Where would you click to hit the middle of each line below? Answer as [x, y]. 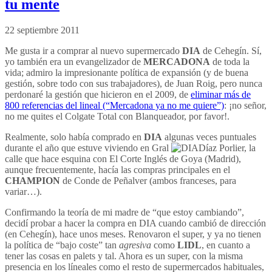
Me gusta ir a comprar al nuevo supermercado [93, 50]
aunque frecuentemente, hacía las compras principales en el [117, 169]
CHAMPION [32, 180]
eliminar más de [221, 94]
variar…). [23, 191]
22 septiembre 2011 [42, 30]
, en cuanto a [226, 245]
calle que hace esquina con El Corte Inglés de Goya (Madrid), [123, 158]
